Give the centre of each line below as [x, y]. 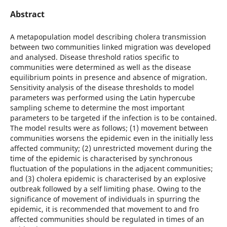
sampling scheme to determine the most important [97, 107]
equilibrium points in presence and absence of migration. [108, 77]
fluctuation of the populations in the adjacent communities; [111, 168]
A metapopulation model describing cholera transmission [108, 36]
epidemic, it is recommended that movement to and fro [104, 209]
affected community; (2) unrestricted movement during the [111, 148]
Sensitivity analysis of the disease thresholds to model [102, 87]
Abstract [27, 14]
